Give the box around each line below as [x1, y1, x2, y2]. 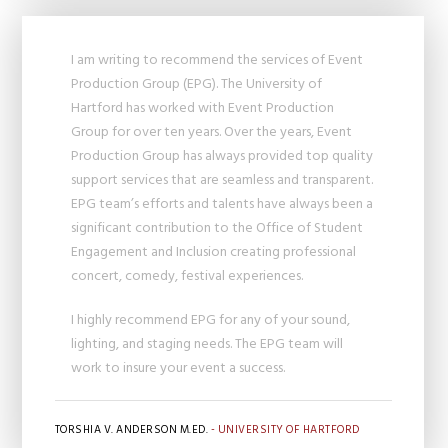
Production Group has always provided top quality [71, 144, 374, 168]
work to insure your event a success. [71, 356, 286, 380]
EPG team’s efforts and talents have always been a [71, 192, 374, 216]
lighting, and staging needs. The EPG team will [71, 332, 344, 356]
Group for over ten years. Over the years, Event [71, 120, 353, 144]
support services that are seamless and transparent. [71, 168, 374, 192]
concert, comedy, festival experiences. [71, 264, 304, 288]
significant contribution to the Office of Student [71, 216, 364, 240]
